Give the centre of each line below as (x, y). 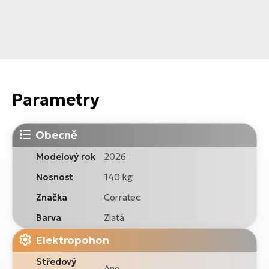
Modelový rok (66, 156)
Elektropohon (72, 240)
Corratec (122, 197)
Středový (56, 261)
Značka (52, 197)
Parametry (56, 100)
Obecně (56, 134)
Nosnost (55, 177)
